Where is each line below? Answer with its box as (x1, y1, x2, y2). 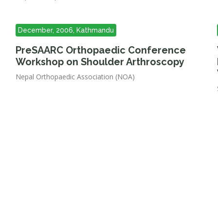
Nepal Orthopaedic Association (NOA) (16, 72, 135, 81)
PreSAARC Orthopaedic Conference (16, 44, 186, 56)
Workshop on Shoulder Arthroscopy (16, 56, 185, 68)
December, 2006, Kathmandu (18, 26, 114, 34)
